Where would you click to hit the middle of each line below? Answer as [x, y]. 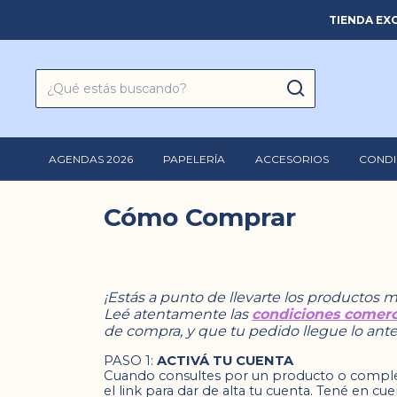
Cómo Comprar [200, 217]
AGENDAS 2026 [91, 159]
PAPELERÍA [194, 159]
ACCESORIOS [292, 159]
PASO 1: [130, 361]
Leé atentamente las [178, 314]
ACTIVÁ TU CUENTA [227, 361]
